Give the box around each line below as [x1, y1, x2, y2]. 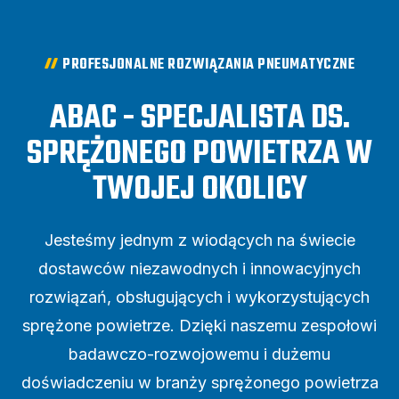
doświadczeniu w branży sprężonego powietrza [20, 372, 379, 392]
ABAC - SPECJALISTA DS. [49, 93, 350, 144]
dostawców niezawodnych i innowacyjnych [38, 258, 361, 278]
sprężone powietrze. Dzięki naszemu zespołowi [22, 315, 377, 335]
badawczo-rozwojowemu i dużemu [69, 344, 330, 363]
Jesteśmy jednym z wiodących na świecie [44, 230, 355, 249]
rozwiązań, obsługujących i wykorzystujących [29, 287, 370, 306]
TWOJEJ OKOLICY [92, 164, 307, 216]
